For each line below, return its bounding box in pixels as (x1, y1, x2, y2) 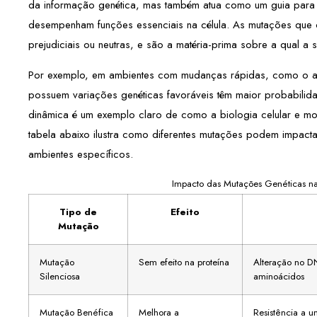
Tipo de (59, 205, 97, 219)
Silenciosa (40, 270, 80, 284)
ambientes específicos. (28, 146, 133, 162)
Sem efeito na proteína (139, 255, 229, 270)
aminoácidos (253, 270, 304, 284)
